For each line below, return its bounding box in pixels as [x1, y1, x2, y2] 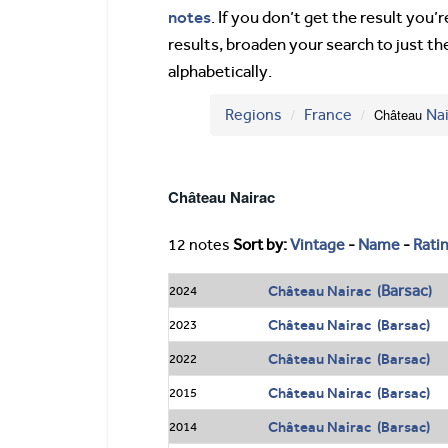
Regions [225, 105, 282, 125]
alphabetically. [168, 62, 272, 81]
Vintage [290, 235, 345, 255]
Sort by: [233, 235, 290, 255]
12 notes [168, 235, 230, 255]
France [304, 105, 352, 125]
